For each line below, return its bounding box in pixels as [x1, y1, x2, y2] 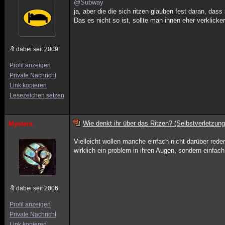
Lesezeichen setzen [10, 92, 64, 99]
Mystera [9, 120, 33, 128]
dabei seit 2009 [16, 46, 58, 53]
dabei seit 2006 [16, 185, 58, 192]
